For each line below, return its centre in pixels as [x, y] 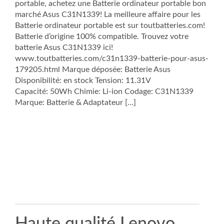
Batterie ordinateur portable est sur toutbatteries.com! [110, 25]
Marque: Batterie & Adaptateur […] [75, 102]
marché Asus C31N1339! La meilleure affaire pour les [108, 14]
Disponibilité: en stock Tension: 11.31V [83, 80]
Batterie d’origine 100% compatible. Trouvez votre [102, 36]
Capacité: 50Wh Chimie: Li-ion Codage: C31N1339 [104, 91]
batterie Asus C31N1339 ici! [64, 47]
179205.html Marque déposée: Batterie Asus [93, 69]
